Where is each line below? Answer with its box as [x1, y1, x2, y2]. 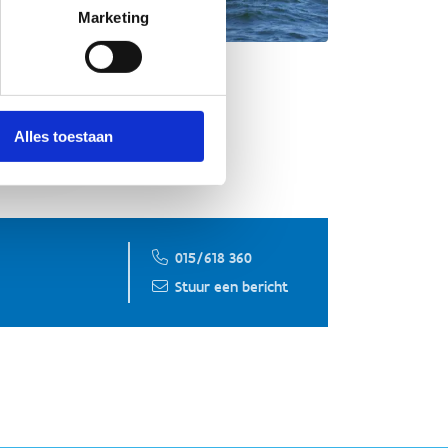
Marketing [78, 8, 149, 26]
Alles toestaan [14, 128, 113, 146]
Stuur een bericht [175, 277, 288, 296]
